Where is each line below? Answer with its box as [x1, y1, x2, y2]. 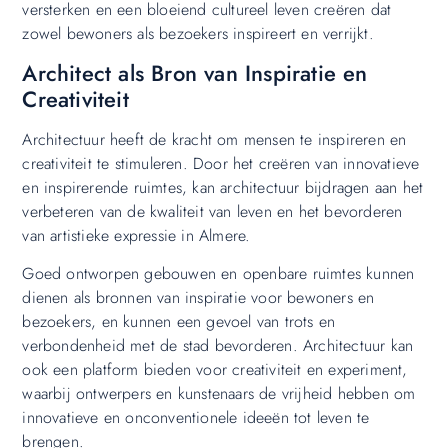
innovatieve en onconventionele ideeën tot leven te [22, 406, 370, 430]
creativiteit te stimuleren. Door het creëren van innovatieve [22, 151, 420, 175]
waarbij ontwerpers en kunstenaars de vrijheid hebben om [22, 382, 416, 406]
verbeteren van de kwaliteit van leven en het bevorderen [22, 199, 403, 223]
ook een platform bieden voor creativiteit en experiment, [22, 358, 408, 382]
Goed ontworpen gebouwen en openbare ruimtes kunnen [22, 262, 415, 286]
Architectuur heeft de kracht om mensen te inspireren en [22, 127, 407, 151]
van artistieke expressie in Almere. [22, 223, 251, 247]
